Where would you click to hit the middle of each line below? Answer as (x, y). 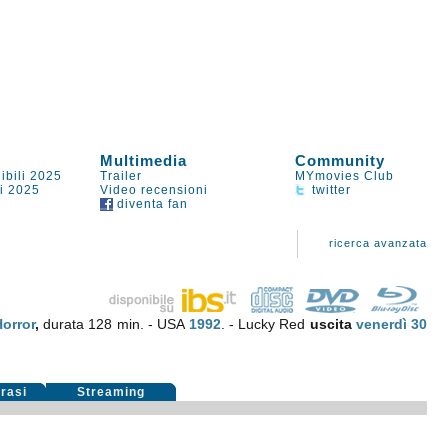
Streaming (111, 392)
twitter (330, 190)
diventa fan (151, 204)
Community (340, 160)
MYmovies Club (345, 176)
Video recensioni (154, 190)
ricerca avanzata (378, 243)
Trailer (121, 176)
